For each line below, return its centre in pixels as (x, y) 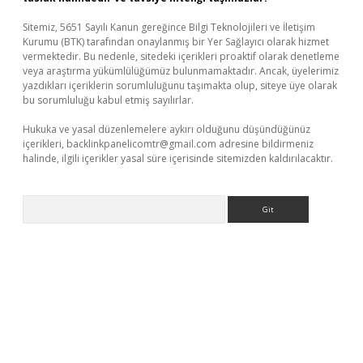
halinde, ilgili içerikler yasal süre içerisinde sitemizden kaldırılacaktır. (178, 158)
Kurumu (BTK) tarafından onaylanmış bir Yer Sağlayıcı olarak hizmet (176, 42)
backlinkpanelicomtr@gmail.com (141, 144)
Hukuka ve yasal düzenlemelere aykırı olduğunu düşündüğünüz (167, 129)
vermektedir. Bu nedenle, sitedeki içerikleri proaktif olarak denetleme (181, 56)
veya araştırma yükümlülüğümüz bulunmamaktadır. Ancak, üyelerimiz (181, 71)
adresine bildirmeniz (265, 144)
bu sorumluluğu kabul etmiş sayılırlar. (108, 100)
